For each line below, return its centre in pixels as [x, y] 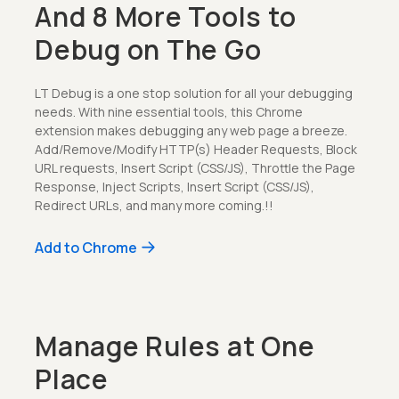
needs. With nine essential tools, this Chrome [169, 111]
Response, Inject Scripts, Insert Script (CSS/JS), [175, 186]
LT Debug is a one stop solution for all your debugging [194, 93]
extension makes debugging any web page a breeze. [191, 130]
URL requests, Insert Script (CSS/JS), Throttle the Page [195, 167]
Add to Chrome [86, 247]
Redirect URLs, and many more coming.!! [154, 205]
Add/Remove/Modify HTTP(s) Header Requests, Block [196, 149]
